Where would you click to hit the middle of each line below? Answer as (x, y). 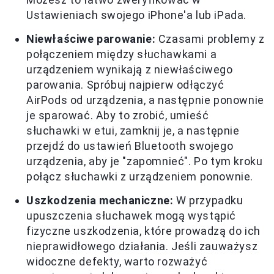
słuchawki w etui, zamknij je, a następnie (133, 131)
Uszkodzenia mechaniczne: (100, 200)
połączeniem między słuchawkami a (122, 54)
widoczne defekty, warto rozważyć (117, 261)
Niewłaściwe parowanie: (91, 39)
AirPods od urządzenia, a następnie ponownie (145, 100)
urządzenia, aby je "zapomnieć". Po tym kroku (145, 161)
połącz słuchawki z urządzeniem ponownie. (140, 176)
